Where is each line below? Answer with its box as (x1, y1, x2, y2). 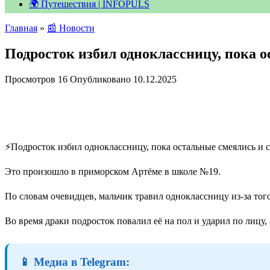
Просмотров (5, 74, 55, 84)
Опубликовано (70, 74, 131, 84)
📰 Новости (47, 23, 95, 33)
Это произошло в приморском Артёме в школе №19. (5, 166, 221, 177)
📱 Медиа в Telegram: (19, 255, 130, 268)
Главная (5, 23, 37, 33)
